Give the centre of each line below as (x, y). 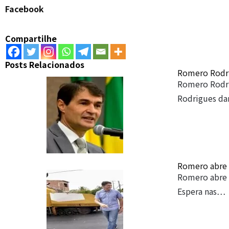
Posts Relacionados (45, 64)
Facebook (25, 9)
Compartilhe (31, 38)
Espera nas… (201, 191)
